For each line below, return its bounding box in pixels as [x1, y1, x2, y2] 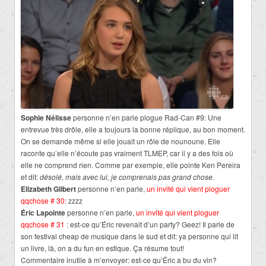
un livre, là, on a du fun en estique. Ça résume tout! [21, 242, 184, 253]
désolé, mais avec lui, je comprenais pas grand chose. [40, 171, 214, 182]
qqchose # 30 [21, 195, 65, 205]
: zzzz [65, 195, 83, 205]
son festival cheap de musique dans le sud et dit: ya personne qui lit [21, 230, 238, 241]
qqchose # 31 [21, 218, 65, 229]
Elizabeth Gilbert [21, 183, 76, 194]
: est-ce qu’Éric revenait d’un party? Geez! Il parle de [65, 218, 235, 229]
